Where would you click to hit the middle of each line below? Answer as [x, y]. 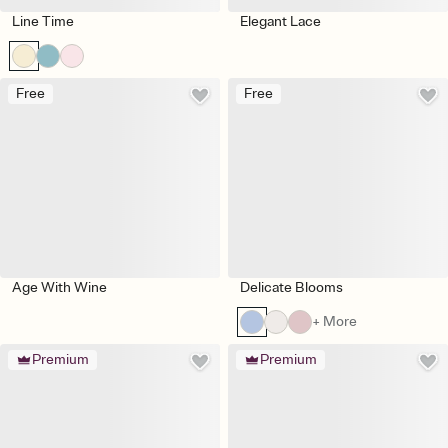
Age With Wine [59, 287]
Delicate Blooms [291, 287]
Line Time [43, 21]
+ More [334, 322]
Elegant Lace [280, 21]
